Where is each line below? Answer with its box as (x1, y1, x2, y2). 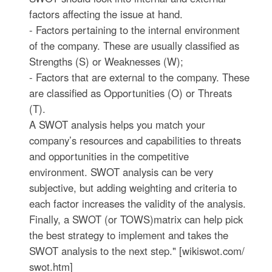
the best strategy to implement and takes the (29, 228, 229, 243)
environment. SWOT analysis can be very (29, 165, 214, 180)
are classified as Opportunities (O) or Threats (29, 86, 233, 101)
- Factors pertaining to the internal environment (29, 22, 240, 38)
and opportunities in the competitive (29, 149, 189, 164)
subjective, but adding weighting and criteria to (29, 180, 237, 195)
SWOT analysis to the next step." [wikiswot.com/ (29, 243, 245, 259)
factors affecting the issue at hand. (29, 7, 183, 22)
